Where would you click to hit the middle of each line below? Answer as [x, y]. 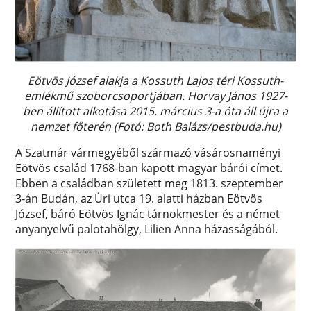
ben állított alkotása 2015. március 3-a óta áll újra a [155, 111]
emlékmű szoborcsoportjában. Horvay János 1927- [155, 96]
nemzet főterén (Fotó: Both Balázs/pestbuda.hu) [155, 127]
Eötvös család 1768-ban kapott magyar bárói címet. [149, 168]
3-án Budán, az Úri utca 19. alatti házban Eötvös [139, 199]
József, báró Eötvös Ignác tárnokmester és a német [148, 214]
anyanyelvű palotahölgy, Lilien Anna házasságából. [147, 229]
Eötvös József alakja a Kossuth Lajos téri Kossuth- [155, 81]
